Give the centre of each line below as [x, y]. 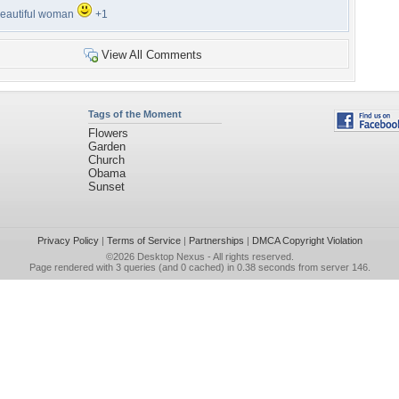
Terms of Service [143, 240]
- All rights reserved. [249, 256]
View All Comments [151, 55]
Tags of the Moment [134, 114]
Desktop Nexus [171, 256]
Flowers [108, 133]
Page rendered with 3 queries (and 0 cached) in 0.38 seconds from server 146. [199, 267]
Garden [106, 147]
